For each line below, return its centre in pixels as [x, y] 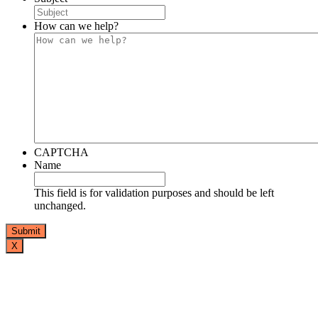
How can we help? [76, 26]
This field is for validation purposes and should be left [154, 193]
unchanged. [60, 206]
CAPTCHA [61, 153]
